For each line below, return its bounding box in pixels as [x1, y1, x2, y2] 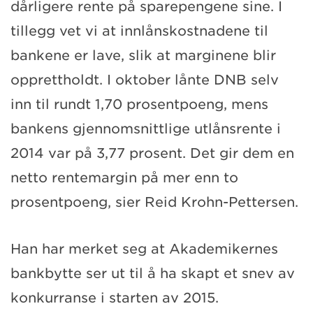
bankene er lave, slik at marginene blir [10, 47, 276, 64]
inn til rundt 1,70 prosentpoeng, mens [10, 96, 268, 112]
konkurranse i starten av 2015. [10, 289, 219, 306]
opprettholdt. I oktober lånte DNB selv [10, 71, 279, 88]
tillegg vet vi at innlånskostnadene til [10, 22, 268, 39]
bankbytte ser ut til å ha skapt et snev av [10, 265, 295, 282]
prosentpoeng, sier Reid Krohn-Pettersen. [10, 194, 298, 210]
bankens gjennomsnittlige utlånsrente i [10, 120, 281, 137]
